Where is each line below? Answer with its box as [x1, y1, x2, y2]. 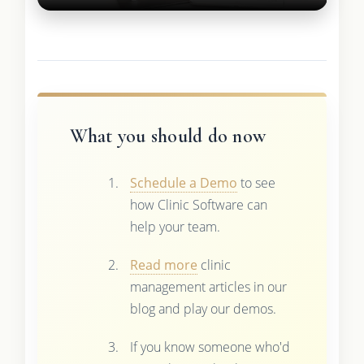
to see [236, 173, 275, 192]
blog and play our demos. [129, 299, 276, 318]
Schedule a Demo [129, 173, 237, 192]
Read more [129, 255, 197, 274]
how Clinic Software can [129, 195, 267, 214]
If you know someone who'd [129, 337, 290, 356]
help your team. [129, 217, 220, 236]
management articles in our [129, 277, 287, 296]
